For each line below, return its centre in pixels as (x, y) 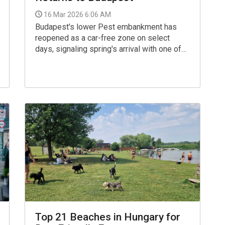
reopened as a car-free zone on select (102, 38)
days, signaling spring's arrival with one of (108, 49)
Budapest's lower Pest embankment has (106, 27)
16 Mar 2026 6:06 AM (77, 14)
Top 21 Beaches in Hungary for (108, 217)
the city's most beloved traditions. (94, 60)
